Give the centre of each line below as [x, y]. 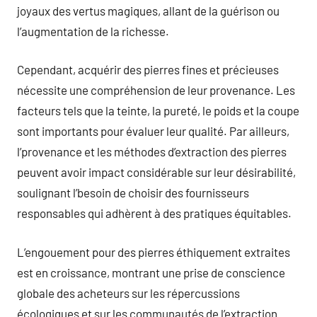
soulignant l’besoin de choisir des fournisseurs [133, 192]
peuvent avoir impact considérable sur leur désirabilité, [156, 172]
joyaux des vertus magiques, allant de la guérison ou [148, 10]
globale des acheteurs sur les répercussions [128, 293]
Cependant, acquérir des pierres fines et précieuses [148, 69]
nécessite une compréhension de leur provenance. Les [156, 90]
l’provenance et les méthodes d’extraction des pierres [152, 151]
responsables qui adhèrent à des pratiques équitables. [154, 213]
